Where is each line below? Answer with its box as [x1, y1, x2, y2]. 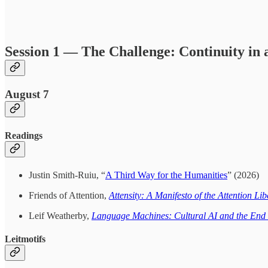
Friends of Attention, [29, 190, 109, 200]
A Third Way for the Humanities [105, 169, 227, 180]
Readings [5, 130, 42, 141]
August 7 [5, 88, 49, 101]
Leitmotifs [5, 234, 45, 245]
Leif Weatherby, [29, 210, 92, 221]
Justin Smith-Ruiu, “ [29, 169, 105, 180]
